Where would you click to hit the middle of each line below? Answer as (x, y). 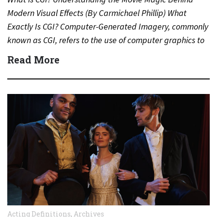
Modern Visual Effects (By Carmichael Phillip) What (97, 13)
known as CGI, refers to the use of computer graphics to (106, 40)
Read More (33, 59)
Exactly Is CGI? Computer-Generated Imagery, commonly (108, 26)
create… (23, 53)
